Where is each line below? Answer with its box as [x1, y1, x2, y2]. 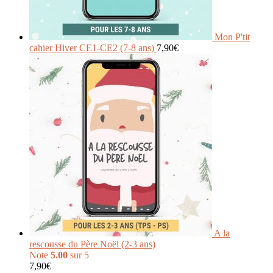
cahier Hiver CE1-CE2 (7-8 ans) [29, 43, 154, 54]
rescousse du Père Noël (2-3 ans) [29, 239, 155, 250]
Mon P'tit [214, 32, 250, 43]
